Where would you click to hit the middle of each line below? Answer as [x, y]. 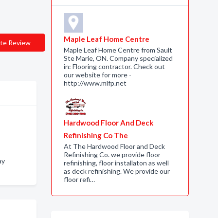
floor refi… [79, 179]
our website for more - [97, 75]
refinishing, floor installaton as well [116, 163]
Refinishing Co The [96, 135]
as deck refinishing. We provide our [117, 171]
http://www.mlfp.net [95, 83]
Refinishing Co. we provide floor [112, 154]
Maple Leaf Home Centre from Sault [118, 50]
